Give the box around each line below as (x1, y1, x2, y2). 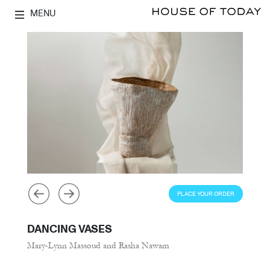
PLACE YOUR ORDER (177, 189, 234, 198)
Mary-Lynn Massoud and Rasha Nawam (27, 240, 169, 251)
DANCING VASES (27, 221, 112, 236)
